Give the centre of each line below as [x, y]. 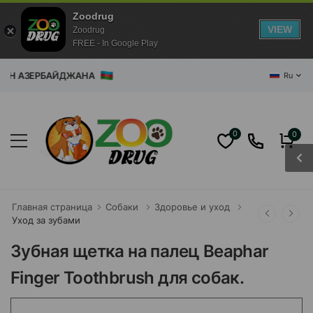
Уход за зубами [46, 220]
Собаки [122, 207]
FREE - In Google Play [115, 43]
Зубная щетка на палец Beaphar [140, 251]
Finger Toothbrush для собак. [128, 278]
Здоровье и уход [192, 207]
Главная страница [52, 207]
